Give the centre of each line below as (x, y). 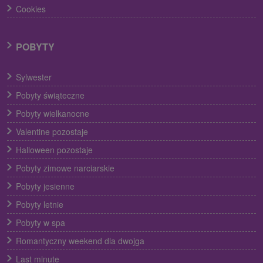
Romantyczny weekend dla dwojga (80, 240)
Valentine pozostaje (52, 131)
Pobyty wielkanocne (53, 113)
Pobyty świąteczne (50, 95)
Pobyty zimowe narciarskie (65, 168)
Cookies (31, 9)
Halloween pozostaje (54, 149)
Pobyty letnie (40, 204)
